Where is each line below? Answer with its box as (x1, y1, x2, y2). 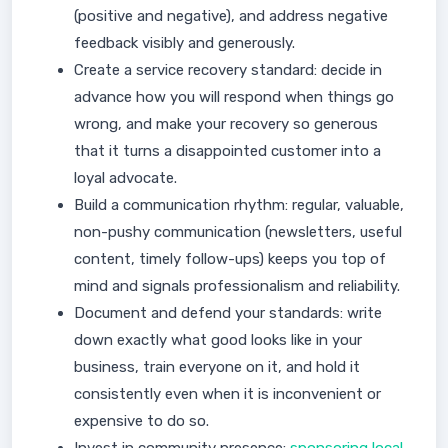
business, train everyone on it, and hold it (74, 358, 360, 376)
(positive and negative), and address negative (74, 7, 388, 25)
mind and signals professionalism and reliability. (74, 277, 400, 295)
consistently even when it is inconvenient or (74, 385, 381, 403)
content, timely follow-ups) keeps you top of (74, 250, 386, 268)
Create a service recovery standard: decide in (74, 61, 382, 79)
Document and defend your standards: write (74, 304, 382, 322)
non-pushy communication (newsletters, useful (74, 223, 402, 241)
